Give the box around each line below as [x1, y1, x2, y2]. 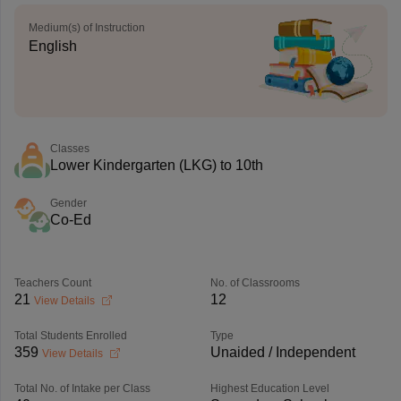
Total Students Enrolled [13, 329, 127, 342]
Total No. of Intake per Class [13, 382, 150, 395]
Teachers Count [13, 277, 91, 289]
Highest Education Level [209, 382, 329, 395]
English [28, 38, 77, 54]
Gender [49, 197, 87, 209]
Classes [49, 142, 90, 155]
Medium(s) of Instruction [28, 21, 145, 34]
